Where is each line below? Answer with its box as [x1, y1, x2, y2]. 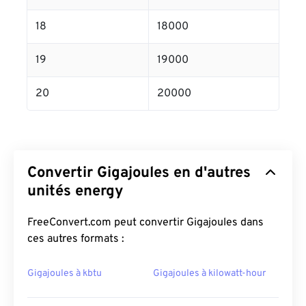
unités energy [27, 182, 124, 201]
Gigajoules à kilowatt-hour [153, 268, 266, 279]
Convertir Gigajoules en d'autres [27, 164, 251, 182]
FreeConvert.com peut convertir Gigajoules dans [27, 216, 264, 229]
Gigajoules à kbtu [27, 268, 102, 279]
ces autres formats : [27, 232, 124, 246]
